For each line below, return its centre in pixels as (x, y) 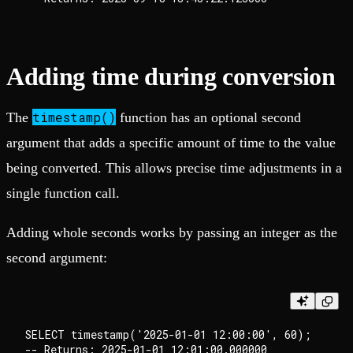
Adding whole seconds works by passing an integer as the (172, 233)
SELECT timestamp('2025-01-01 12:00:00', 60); (168, 335)
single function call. (63, 193)
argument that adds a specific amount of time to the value (171, 143)
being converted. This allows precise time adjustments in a (174, 168)
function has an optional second (208, 118)
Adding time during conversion (171, 77)
